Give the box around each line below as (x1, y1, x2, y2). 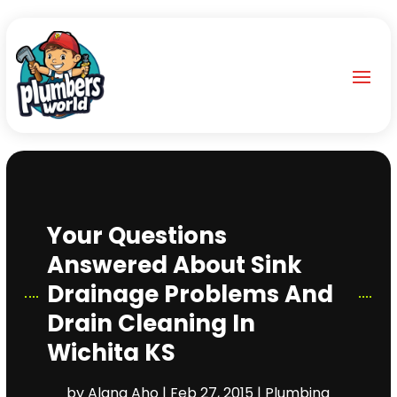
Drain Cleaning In (46, 307, 255, 339)
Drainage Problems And (46, 277, 333, 310)
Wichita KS (46, 336, 175, 369)
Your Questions (46, 219, 227, 252)
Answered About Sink (46, 248, 302, 281)
